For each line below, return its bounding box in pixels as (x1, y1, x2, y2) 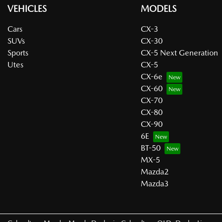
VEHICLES (7, 3, 47, 14)
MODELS (140, 3, 176, 14)
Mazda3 (140, 179, 168, 189)
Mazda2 (140, 167, 168, 177)
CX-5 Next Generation (140, 48, 218, 58)
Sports (7, 48, 28, 58)
